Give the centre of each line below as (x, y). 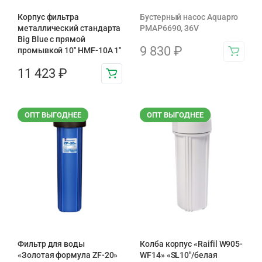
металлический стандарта (69, 28)
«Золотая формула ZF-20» (68, 255)
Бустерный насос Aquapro (189, 17)
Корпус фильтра (49, 17)
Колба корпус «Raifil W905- (192, 244)
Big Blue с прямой (51, 39)
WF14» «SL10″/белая (179, 255)
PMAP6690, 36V (170, 28)
